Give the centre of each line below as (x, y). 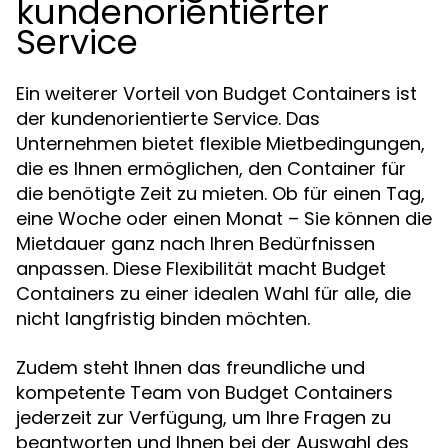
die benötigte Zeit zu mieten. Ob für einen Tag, (220, 193)
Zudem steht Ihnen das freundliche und (190, 367)
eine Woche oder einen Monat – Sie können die (224, 218)
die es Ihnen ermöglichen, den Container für (211, 168)
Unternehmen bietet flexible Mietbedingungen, (220, 143)
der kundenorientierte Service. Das (168, 118)
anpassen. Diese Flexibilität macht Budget (201, 268)
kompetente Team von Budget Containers (204, 392)
